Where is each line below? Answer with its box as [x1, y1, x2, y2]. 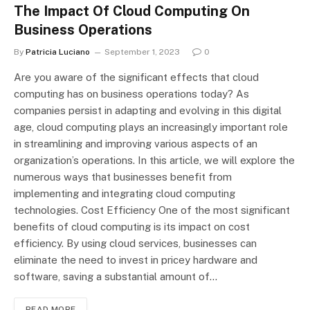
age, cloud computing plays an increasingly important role [14, 120, 288, 133]
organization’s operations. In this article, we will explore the [14, 154, 295, 166]
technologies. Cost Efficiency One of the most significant [14, 203, 290, 216]
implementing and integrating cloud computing [14, 187, 235, 199]
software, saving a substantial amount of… [14, 270, 217, 282]
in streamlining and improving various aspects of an [14, 137, 257, 149]
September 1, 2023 [104, 46, 180, 57]
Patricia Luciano [26, 46, 90, 57]
